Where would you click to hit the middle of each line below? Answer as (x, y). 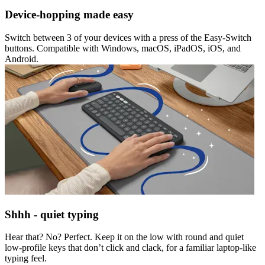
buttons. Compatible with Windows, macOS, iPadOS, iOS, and (123, 48)
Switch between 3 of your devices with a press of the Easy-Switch (128, 37)
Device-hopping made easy (69, 15)
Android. (22, 59)
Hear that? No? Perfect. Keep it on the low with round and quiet (124, 237)
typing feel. (26, 258)
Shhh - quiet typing (52, 214)
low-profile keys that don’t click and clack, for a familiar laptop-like (130, 248)
